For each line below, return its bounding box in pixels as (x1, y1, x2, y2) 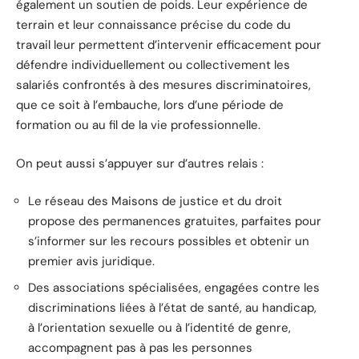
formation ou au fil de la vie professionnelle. (16, 117, 260, 134)
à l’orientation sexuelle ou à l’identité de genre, (28, 319, 291, 336)
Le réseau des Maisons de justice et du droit (28, 193, 282, 210)
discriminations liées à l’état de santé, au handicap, (28, 299, 317, 316)
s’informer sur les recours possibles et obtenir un (28, 233, 309, 250)
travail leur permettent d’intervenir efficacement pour (16, 37, 321, 54)
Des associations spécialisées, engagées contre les (28, 279, 320, 296)
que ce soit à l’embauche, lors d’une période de (16, 97, 284, 114)
